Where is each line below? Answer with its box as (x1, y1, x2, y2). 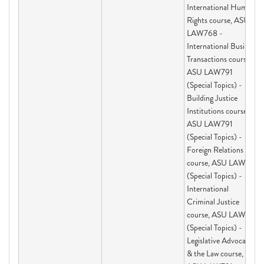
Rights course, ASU (187, 14, 249, 26)
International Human (187, 1, 255, 13)
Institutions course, (187, 105, 249, 117)
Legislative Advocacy (187, 235, 253, 246)
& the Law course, (187, 247, 243, 259)
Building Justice (187, 92, 237, 104)
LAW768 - (187, 27, 223, 39)
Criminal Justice (187, 196, 239, 207)
